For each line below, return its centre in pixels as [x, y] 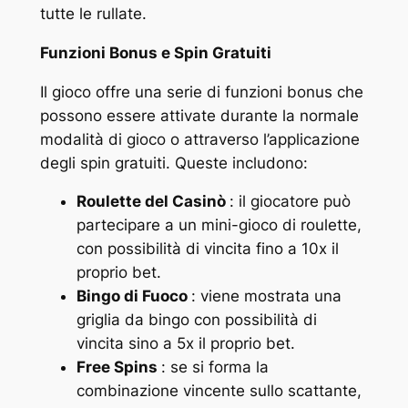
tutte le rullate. [93, 14]
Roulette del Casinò [153, 202]
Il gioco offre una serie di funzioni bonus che [201, 92]
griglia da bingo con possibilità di [196, 320]
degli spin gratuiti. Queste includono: [173, 163]
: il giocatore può [290, 202]
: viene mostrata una [266, 296]
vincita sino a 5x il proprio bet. [185, 344]
